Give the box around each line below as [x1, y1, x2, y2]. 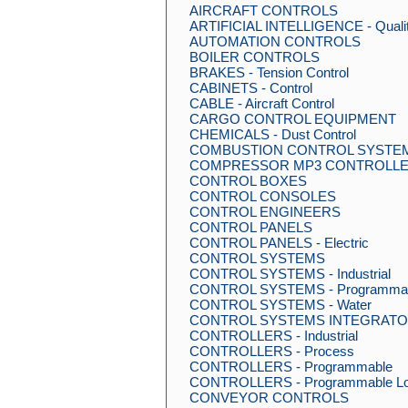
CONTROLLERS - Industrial [189, 328, 358, 343]
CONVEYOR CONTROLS [189, 390, 349, 405]
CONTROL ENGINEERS [189, 204, 341, 219]
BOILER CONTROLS [189, 49, 320, 65]
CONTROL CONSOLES [189, 189, 336, 204]
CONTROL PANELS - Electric [189, 235, 369, 250]
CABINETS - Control [189, 80, 312, 96]
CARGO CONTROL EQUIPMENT [189, 111, 396, 127]
